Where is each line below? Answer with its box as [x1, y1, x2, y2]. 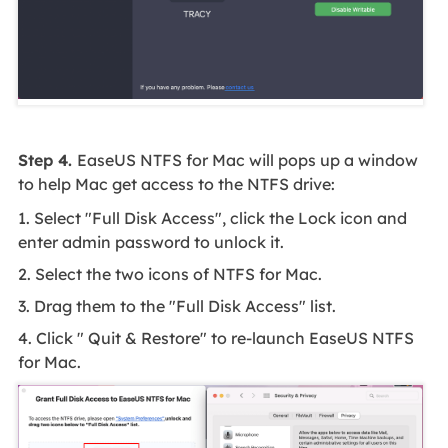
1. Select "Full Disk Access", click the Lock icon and [17, 207, 407, 228]
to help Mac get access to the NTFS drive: [17, 174, 335, 195]
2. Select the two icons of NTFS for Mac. [17, 263, 322, 284]
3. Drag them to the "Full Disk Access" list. [17, 295, 336, 316]
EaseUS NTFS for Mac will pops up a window [76, 150, 418, 171]
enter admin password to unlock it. [17, 231, 284, 252]
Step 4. [17, 150, 77, 171]
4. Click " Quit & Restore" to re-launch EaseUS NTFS [17, 327, 414, 348]
